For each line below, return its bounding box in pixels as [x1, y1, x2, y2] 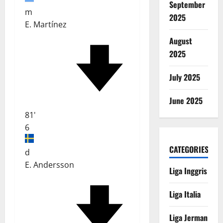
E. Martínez [25, 19, 67, 30]
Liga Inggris [169, 165, 207, 177]
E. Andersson [25, 159, 74, 170]
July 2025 [169, 71, 200, 83]
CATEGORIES [169, 143, 209, 155]
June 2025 [169, 94, 203, 107]
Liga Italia [169, 188, 201, 201]
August [169, 34, 192, 47]
